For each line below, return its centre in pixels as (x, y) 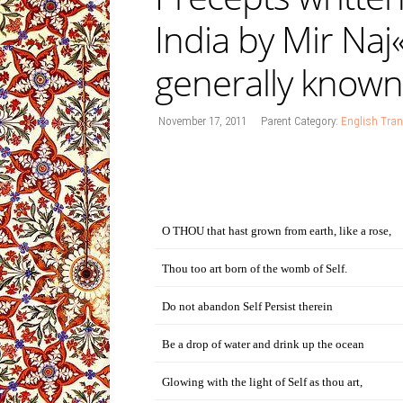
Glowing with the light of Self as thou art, (262, 382)
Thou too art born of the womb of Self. (255, 269)
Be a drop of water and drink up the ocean (263, 344)
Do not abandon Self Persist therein (247, 306)
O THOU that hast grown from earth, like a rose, (277, 231)
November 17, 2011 (202, 121)
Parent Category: (301, 121)
